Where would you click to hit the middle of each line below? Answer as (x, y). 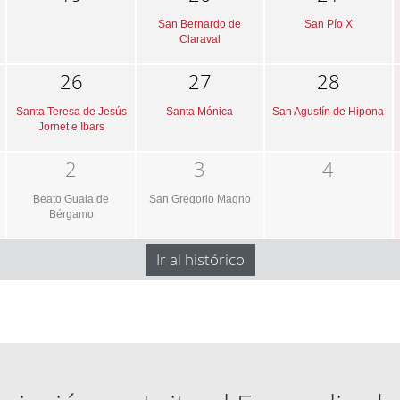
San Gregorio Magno (200, 199)
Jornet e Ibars (71, 126)
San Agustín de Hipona (329, 111)
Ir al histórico (200, 259)
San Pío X (328, 24)
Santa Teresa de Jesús (71, 111)
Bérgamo (71, 214)
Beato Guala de (71, 199)
